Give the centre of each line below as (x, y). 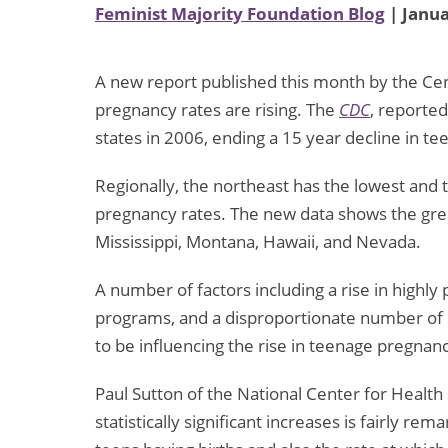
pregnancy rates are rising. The (217, 110)
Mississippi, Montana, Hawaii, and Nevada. (258, 242)
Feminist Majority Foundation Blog (240, 14)
